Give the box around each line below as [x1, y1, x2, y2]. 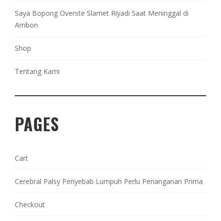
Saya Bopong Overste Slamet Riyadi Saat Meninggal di [15, 8, 188, 18]
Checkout [15, 199, 45, 209]
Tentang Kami [15, 66, 60, 76]
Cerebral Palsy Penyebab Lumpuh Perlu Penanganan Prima [15, 176, 203, 186]
